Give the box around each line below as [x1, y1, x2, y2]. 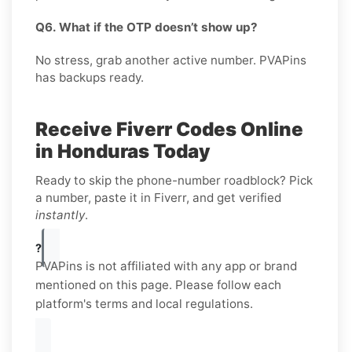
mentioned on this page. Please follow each [35, 277, 281, 292]
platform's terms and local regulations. [35, 295, 253, 311]
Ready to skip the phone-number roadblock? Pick [35, 172, 313, 188]
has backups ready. [35, 69, 144, 85]
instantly [35, 207, 85, 222]
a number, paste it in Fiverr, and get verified [35, 189, 281, 205]
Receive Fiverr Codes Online [35, 117, 303, 141]
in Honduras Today [35, 139, 211, 163]
